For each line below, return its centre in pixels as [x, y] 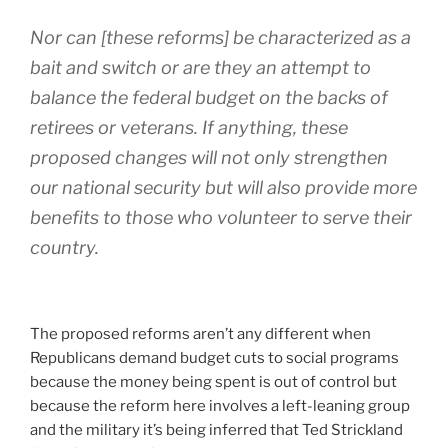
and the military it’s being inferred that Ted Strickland [216, 429]
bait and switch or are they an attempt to [200, 68]
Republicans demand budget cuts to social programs [214, 357]
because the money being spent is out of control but [213, 381]
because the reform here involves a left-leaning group [220, 405]
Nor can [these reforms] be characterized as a [220, 38]
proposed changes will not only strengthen [209, 158]
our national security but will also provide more [223, 188]
